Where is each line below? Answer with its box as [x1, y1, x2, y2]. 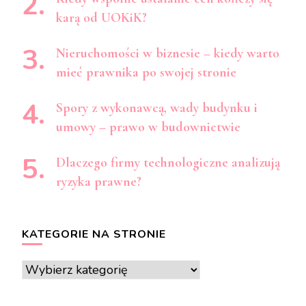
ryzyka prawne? [56, 173, 141, 191]
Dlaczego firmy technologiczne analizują [56, 154, 280, 171]
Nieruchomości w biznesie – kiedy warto [56, 45, 279, 62]
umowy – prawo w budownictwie [56, 119, 240, 136]
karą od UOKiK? [56, 10, 147, 27]
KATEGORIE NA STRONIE [22, 227, 166, 242]
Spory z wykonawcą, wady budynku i [56, 100, 258, 117]
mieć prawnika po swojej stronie [56, 64, 236, 81]
